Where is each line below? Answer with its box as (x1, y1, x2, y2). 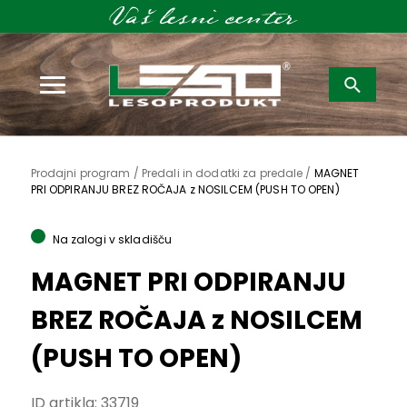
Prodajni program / (30, 165, 142, 182)
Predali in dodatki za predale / (141, 165, 314, 182)
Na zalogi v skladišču (52, 232, 173, 248)
